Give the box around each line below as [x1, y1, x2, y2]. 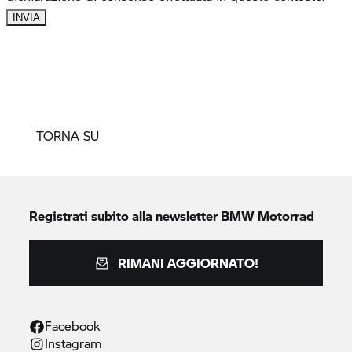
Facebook [45, 317, 101, 335]
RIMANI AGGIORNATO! [117, 254, 258, 272]
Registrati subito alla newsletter [29, 207, 222, 225]
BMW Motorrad [221, 207, 315, 225]
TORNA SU [36, 126, 99, 145]
